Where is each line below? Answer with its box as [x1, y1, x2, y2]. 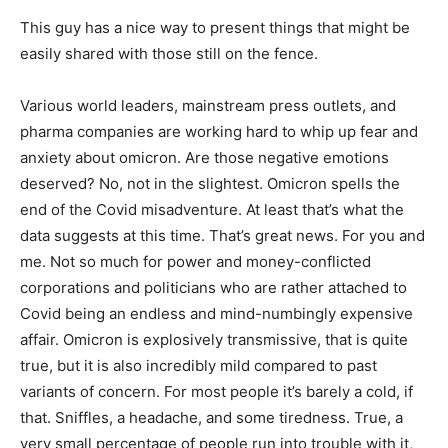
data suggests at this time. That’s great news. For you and [20, 226, 425, 246]
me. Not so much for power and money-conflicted [20, 252, 371, 272]
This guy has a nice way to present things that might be [20, 18, 410, 38]
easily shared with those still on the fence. [20, 44, 318, 64]
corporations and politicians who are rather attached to [20, 278, 407, 298]
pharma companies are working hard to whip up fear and [20, 122, 418, 142]
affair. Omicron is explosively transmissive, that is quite [20, 330, 408, 350]
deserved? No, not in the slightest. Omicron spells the [20, 174, 400, 194]
